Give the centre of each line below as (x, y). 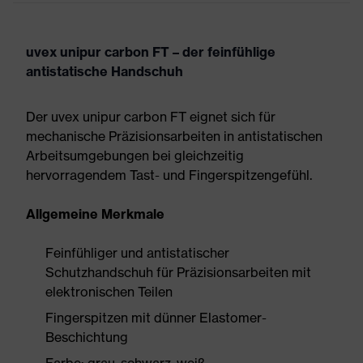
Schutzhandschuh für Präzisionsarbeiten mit (178, 272)
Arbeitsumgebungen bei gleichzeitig (135, 156)
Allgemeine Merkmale (95, 214)
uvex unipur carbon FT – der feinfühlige (151, 52)
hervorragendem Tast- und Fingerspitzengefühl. (169, 175)
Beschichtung (87, 337)
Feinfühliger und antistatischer (137, 253)
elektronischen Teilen (109, 292)
